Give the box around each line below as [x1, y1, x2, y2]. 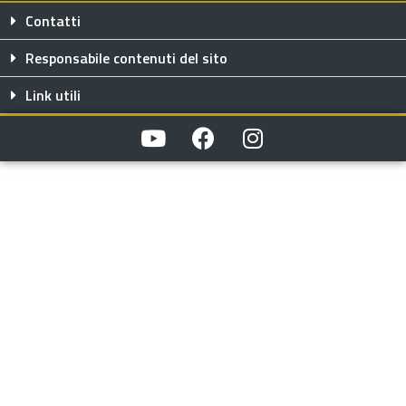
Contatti [25, 9, 81, 32]
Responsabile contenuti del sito [25, 46, 227, 69]
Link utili [25, 83, 81, 106]
